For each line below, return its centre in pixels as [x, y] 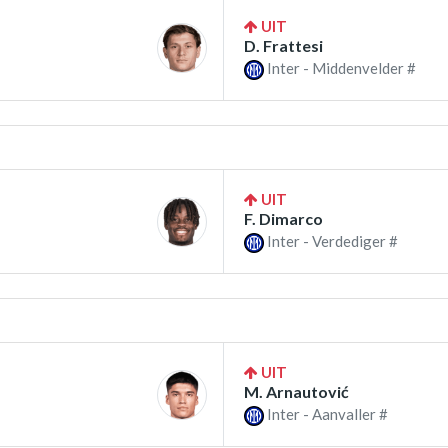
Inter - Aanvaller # [326, 414]
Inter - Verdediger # [331, 241]
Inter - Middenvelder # [340, 67]
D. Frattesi [283, 45]
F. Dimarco [283, 219]
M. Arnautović [296, 392]
